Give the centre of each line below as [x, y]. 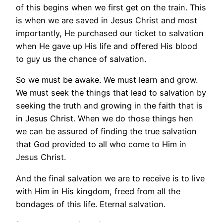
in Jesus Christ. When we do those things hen [105, 119]
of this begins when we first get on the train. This [111, 8]
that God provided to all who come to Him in [101, 144]
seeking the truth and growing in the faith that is [109, 106]
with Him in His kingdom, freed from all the [98, 191]
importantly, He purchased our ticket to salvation [110, 33]
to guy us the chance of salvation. [81, 59]
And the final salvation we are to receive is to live [110, 178]
